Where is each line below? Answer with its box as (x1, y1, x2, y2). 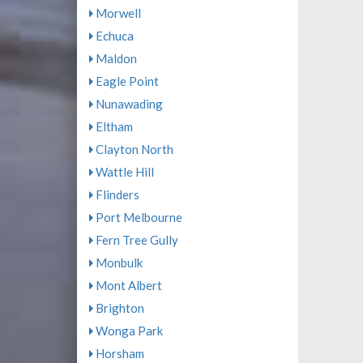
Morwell (92, 6, 141, 21)
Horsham (92, 346, 144, 361)
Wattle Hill (92, 164, 154, 180)
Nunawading (92, 96, 163, 112)
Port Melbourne (92, 210, 182, 225)
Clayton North (92, 142, 173, 157)
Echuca (92, 28, 134, 44)
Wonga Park (92, 323, 163, 339)
